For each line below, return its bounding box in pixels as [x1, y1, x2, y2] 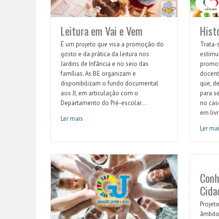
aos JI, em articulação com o [61, 88, 138, 97]
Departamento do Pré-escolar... [61, 98, 147, 107]
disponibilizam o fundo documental [61, 79, 158, 88]
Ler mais [61, 114, 83, 123]
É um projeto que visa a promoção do [61, 40, 164, 48]
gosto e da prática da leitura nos [61, 49, 149, 58]
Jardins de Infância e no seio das [61, 59, 149, 68]
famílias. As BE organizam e [61, 69, 136, 78]
